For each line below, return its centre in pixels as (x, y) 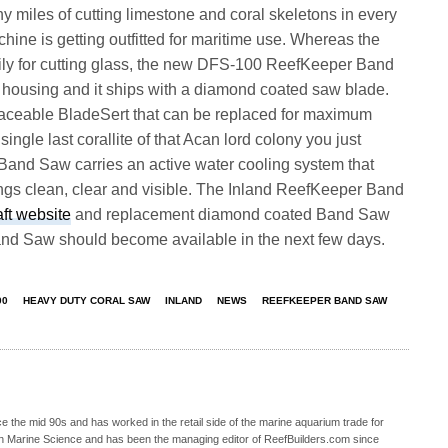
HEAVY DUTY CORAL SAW (86, 300)
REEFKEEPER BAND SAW (324, 300)
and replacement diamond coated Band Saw (231, 214)
